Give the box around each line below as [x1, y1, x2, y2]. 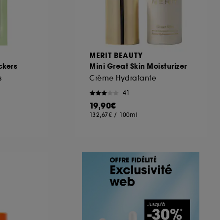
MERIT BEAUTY [89, 50, 143, 60]
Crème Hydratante [89, 73, 156, 82]
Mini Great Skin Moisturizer [89, 61, 187, 71]
